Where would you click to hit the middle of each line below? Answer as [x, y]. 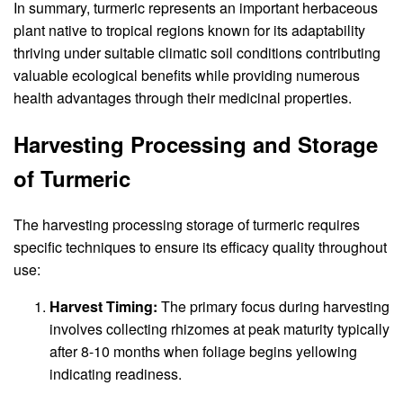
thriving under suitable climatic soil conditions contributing [197, 53]
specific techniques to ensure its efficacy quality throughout [200, 247]
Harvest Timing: [103, 307]
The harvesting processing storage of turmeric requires [187, 225]
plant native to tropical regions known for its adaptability [189, 31]
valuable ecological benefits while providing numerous [187, 76]
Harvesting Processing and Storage [196, 144]
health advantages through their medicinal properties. [183, 98]
